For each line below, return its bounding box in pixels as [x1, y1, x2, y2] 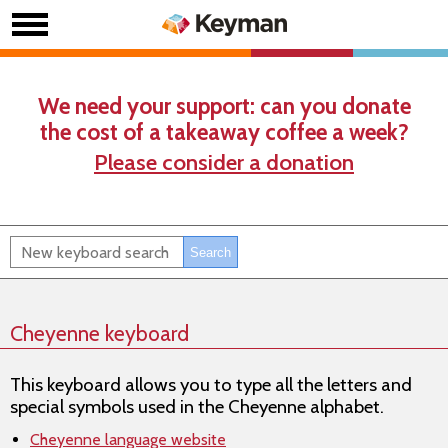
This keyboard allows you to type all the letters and [10, 373, 412, 396]
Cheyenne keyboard [10, 320, 189, 346]
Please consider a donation [94, 148, 354, 176]
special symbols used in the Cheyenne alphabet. [10, 395, 384, 418]
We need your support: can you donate [37, 92, 411, 120]
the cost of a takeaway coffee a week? [39, 118, 409, 146]
